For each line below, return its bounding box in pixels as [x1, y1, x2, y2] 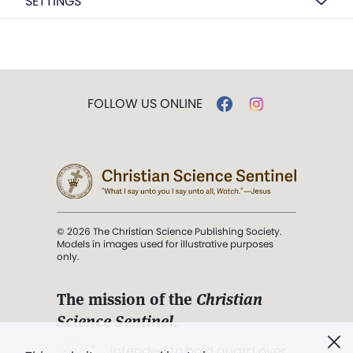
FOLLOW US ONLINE [87, 94, 203, 113]
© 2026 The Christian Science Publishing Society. [57, 224, 282, 238]
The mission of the [57, 288, 196, 310]
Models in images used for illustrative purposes [57, 236, 273, 251]
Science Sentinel [57, 310, 173, 332]
